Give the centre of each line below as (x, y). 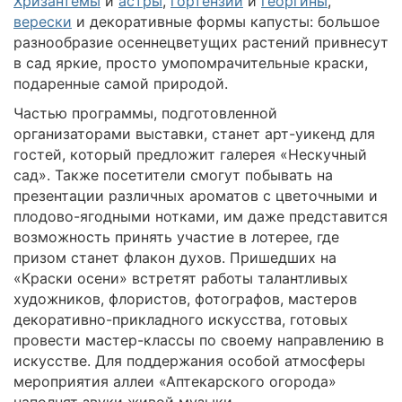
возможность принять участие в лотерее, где (176, 236)
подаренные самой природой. (121, 83)
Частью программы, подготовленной (145, 113)
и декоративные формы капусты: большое (226, 21)
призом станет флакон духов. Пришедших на (175, 257)
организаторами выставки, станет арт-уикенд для (194, 133)
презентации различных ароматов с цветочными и (196, 195)
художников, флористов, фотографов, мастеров (185, 298)
